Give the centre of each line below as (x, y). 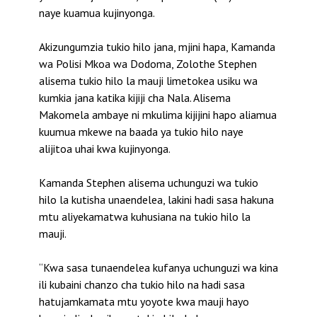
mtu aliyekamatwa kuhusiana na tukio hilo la (145, 217)
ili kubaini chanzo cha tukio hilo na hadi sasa (142, 285)
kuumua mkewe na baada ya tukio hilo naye (141, 132)
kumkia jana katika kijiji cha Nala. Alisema (135, 98)
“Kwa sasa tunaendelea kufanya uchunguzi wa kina (158, 268)
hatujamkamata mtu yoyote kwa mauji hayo (144, 302)
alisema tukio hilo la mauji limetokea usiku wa (148, 81)
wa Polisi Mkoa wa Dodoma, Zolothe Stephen (148, 64)
